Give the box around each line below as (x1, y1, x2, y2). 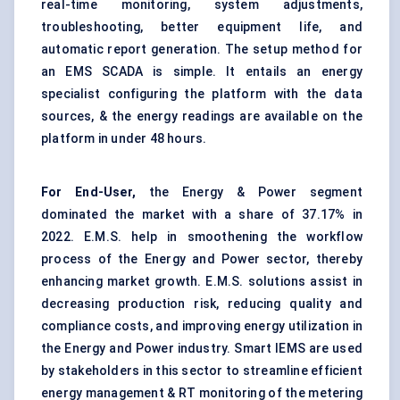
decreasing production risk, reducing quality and (41, 296, 362, 312)
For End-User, (41, 185, 149, 200)
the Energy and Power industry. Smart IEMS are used (41, 341, 362, 356)
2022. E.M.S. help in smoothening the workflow (41, 229, 362, 245)
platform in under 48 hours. (41, 131, 207, 146)
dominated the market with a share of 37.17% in (41, 207, 362, 222)
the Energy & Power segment (148, 185, 362, 200)
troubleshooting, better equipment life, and (41, 20, 362, 35)
